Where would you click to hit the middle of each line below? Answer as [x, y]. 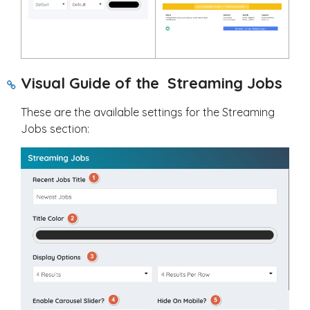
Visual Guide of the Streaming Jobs [152, 83]
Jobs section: [55, 129]
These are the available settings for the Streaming [148, 112]
